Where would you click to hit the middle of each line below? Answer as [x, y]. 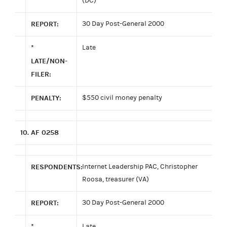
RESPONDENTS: [57, 167]
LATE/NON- [49, 61]
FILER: [41, 74]
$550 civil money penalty [122, 98]
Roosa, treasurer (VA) [116, 179]
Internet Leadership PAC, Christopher [140, 166]
